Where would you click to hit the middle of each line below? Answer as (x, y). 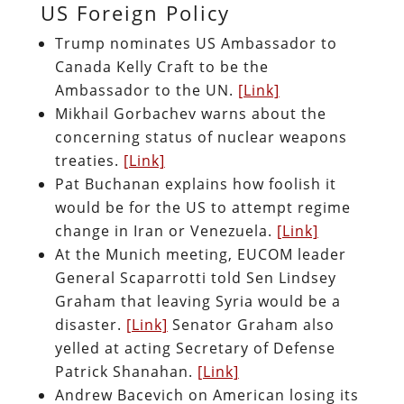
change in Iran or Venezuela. (165, 230)
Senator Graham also (251, 324)
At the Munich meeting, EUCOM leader (200, 254)
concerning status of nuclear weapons (201, 137)
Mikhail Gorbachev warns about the (190, 113)
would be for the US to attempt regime (202, 207)
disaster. (90, 324)
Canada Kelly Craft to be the (161, 66)
